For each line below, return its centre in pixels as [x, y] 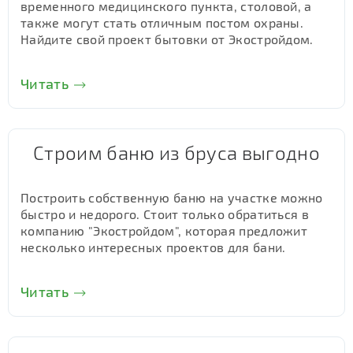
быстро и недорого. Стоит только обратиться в [165, 214]
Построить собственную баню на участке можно [172, 197]
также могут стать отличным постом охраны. [162, 22]
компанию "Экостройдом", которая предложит [164, 230]
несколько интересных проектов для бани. [153, 247]
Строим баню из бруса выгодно [176, 152]
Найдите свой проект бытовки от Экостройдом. [167, 39]
